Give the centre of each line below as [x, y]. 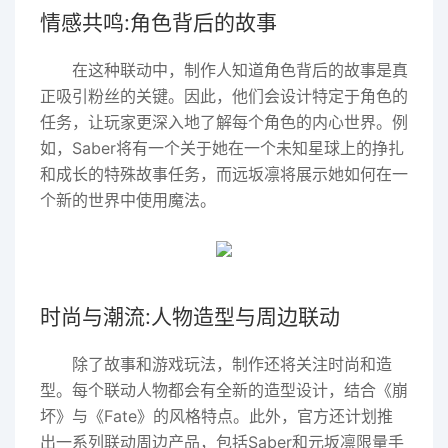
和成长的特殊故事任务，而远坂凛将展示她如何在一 [224, 174]
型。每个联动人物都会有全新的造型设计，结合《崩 [224, 390]
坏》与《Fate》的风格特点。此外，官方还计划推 [216, 416]
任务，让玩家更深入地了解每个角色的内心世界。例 [224, 122]
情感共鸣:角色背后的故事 [158, 22]
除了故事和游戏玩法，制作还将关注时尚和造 [232, 364]
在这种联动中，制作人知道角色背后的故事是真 [240, 70]
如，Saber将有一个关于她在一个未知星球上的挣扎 [222, 148]
